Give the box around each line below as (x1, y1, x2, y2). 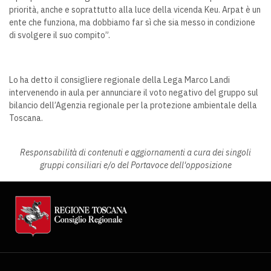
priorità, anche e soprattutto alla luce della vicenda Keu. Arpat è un (9, 4, 261, 15)
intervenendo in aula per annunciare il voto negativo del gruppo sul (9, 87, 258, 98)
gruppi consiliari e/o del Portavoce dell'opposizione (39, 160, 232, 171)
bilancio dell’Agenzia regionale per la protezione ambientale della (9, 100, 257, 111)
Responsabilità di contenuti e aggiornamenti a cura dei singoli (20, 147, 251, 158)
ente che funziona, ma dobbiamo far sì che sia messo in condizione (9, 17, 255, 28)
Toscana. (9, 113, 43, 123)
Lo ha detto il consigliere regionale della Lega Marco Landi (9, 74, 230, 85)
